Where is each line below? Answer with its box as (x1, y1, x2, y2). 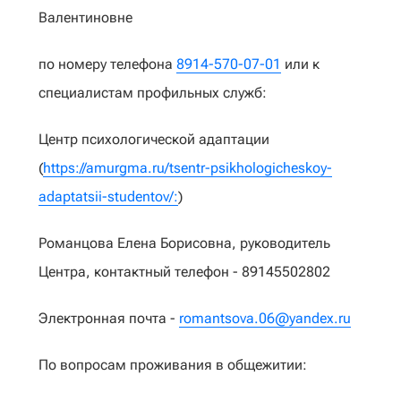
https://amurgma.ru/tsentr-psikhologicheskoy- (43, 159, 332, 176)
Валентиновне (38, 9, 132, 26)
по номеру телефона (38, 55, 176, 73)
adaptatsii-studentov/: (38, 188, 178, 205)
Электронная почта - (38, 310, 179, 327)
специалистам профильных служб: (38, 84, 267, 101)
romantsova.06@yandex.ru (179, 310, 351, 327)
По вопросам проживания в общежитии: (38, 356, 307, 373)
